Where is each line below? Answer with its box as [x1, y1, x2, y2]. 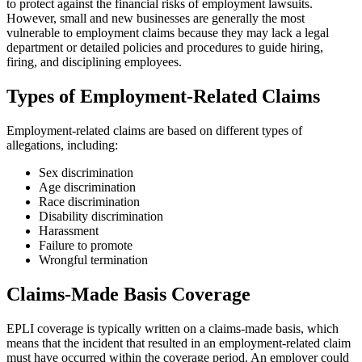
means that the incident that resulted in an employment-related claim [6, 335, 351, 350]
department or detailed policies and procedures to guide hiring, [6, 40, 323, 54]
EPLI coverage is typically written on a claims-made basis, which [6, 321, 339, 335]
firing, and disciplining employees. [6, 54, 182, 69]
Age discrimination [39, 179, 136, 194]
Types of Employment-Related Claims [6, 85, 320, 107]
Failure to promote [39, 238, 133, 252]
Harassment [39, 223, 99, 238]
